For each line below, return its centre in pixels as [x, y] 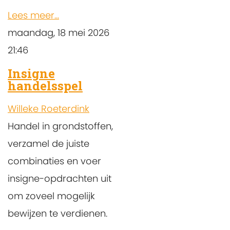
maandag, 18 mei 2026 [59, 32]
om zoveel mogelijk [51, 196]
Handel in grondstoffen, [60, 126]
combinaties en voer [54, 161]
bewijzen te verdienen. [57, 213]
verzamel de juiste [49, 143]
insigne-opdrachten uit [60, 178]
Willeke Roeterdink [49, 108]
